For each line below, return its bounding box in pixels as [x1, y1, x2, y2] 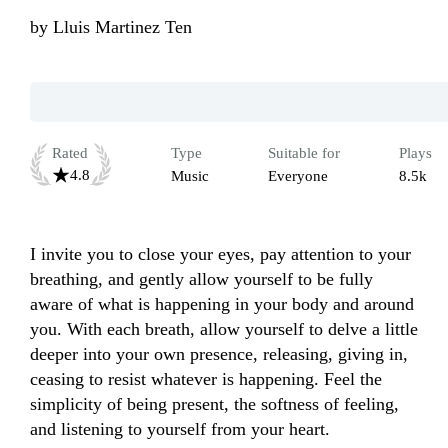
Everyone [268, 168, 328, 185]
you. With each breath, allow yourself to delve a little [30, 319, 418, 340]
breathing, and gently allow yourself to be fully [30, 269, 373, 290]
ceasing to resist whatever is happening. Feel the [30, 369, 382, 390]
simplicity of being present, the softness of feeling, [30, 394, 399, 415]
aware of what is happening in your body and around [30, 294, 414, 315]
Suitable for [268, 145, 340, 162]
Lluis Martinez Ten [53, 17, 192, 38]
